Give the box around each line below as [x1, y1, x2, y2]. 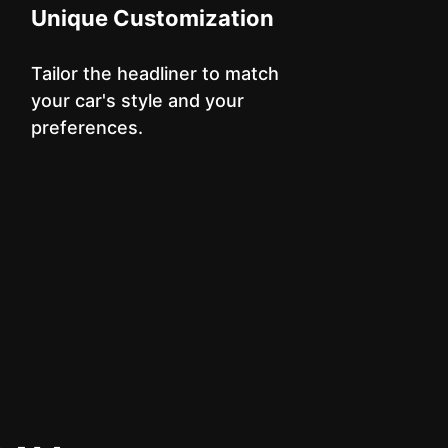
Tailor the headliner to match [30, 63, 279, 84]
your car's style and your [30, 90, 244, 111]
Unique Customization [30, 5, 274, 31]
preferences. [30, 117, 143, 138]
